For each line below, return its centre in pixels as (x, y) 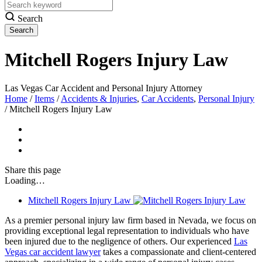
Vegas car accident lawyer (53, 252)
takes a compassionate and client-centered (178, 252)
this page (44, 170)
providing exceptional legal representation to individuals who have (127, 231)
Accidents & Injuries (99, 99)
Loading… (25, 181)
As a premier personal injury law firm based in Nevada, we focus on (130, 220)
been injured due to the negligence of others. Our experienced (119, 242)
